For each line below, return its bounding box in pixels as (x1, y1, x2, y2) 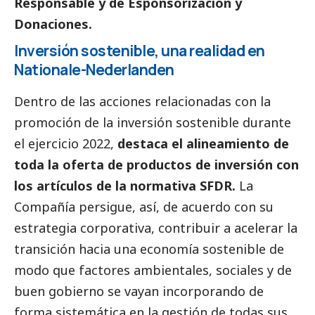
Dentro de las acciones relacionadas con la (14, 93, 271, 110)
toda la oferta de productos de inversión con (14, 156, 299, 174)
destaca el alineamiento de (114, 135, 289, 153)
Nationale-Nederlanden (14, 60, 174, 80)
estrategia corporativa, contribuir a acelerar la (14, 219, 297, 237)
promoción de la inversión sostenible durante (14, 114, 291, 131)
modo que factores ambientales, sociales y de (14, 262, 292, 279)
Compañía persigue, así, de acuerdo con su (14, 198, 274, 216)
